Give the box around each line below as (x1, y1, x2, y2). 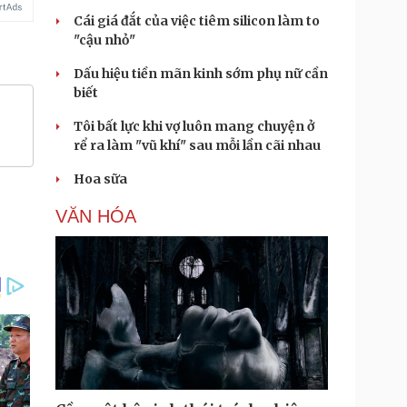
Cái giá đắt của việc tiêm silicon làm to (74, 13, 320, 29)
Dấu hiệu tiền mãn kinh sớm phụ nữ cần (74, 65, 328, 82)
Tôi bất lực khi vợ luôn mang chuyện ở (74, 118, 314, 134)
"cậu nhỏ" (74, 32, 135, 48)
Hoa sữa (74, 171, 127, 187)
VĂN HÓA (55, 206, 136, 226)
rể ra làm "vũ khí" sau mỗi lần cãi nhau (74, 137, 321, 154)
